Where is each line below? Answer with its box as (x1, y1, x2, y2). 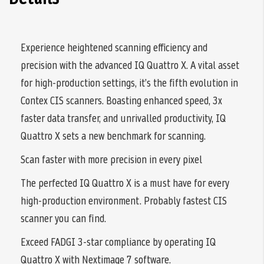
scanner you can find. (21, 211, 106, 226)
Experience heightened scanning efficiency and (21, 40, 207, 55)
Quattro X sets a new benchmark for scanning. (21, 128, 206, 144)
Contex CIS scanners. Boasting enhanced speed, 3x (21, 93, 222, 108)
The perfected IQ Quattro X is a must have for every (21, 176, 229, 191)
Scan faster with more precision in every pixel (21, 152, 202, 167)
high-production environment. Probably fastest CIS (21, 193, 227, 209)
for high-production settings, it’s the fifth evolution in (21, 75, 238, 91)
